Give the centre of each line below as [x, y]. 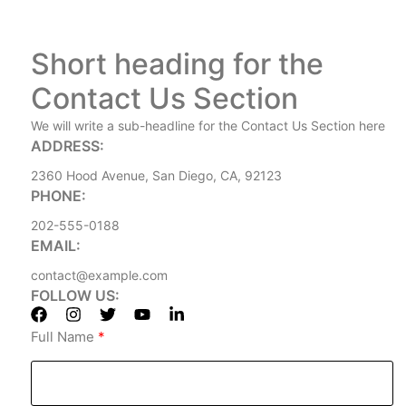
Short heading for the [177, 63]
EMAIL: [56, 245]
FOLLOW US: [75, 295]
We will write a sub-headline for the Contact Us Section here [208, 125]
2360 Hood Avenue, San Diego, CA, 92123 [156, 175]
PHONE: [58, 195]
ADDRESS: [68, 145]
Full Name [63, 336]
